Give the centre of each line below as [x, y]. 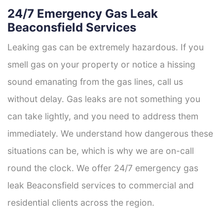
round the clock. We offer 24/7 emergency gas [103, 168]
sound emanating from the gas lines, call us [95, 81]
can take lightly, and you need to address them [103, 116]
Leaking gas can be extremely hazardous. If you [106, 47]
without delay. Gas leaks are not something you [104, 99]
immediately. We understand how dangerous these [110, 133]
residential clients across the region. [81, 202]
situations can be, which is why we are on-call [101, 150]
